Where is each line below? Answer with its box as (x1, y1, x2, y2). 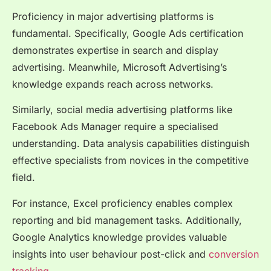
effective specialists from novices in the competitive (12, 154, 249, 167)
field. (12, 171, 35, 184)
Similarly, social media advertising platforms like (12, 103, 232, 116)
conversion (209, 247, 259, 260)
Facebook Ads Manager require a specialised (12, 120, 218, 133)
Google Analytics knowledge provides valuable (12, 230, 227, 243)
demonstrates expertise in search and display (12, 44, 218, 56)
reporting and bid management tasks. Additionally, (12, 214, 242, 226)
